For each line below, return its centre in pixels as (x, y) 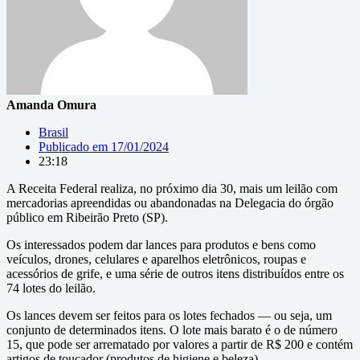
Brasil (53, 132)
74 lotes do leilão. (51, 288)
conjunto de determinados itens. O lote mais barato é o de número (172, 330)
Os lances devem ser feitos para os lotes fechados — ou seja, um (169, 315)
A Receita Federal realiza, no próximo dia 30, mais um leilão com (172, 188)
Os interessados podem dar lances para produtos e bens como (161, 245)
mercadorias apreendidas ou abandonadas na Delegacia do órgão (170, 203)
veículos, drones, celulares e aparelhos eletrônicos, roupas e (156, 259)
